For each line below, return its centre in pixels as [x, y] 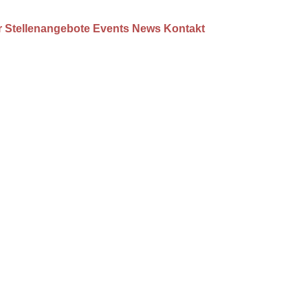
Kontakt [184, 28]
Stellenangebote [47, 28]
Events [111, 28]
